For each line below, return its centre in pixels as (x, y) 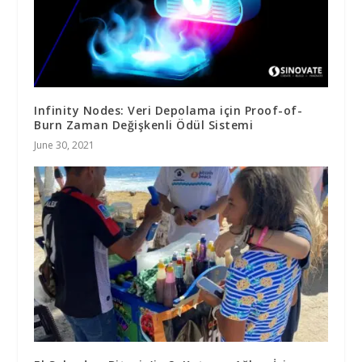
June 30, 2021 (65, 145)
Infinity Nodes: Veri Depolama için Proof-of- (168, 110)
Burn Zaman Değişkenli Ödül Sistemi (144, 124)
